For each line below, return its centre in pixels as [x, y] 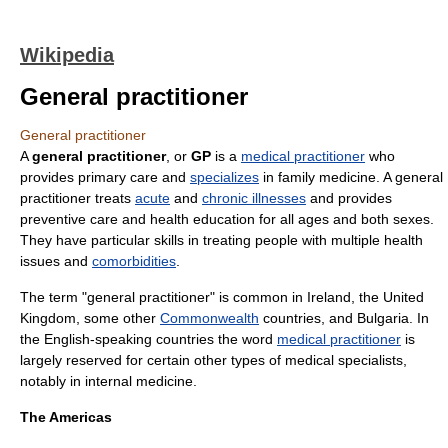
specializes [224, 177]
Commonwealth [209, 318]
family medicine [327, 177]
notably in [52, 381]
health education [202, 219]
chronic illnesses [254, 198]
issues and [56, 261]
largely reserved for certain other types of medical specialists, [213, 360]
